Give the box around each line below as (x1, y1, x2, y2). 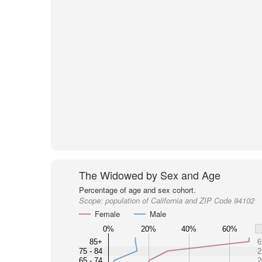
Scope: (78, 195, 105, 206)
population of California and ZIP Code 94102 (105, 195, 254, 206)
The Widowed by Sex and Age (78, 167, 220, 182)
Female (94, 208, 120, 219)
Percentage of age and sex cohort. (78, 184, 196, 195)
